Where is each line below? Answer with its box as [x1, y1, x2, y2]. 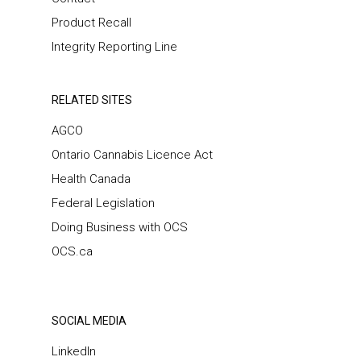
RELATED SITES [52, 93, 132, 106]
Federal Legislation [52, 196, 155, 210]
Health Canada [52, 172, 131, 186]
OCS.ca [52, 244, 93, 259]
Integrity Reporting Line [52, 39, 177, 54]
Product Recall [52, 15, 131, 30]
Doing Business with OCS [52, 220, 188, 234]
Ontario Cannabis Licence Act [52, 147, 216, 162]
